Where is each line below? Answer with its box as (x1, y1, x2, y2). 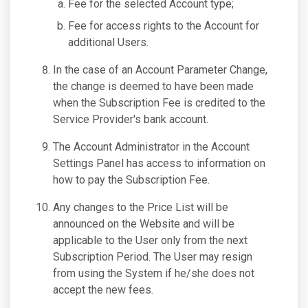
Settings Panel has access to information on (53, 157, 265, 170)
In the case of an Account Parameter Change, (53, 63, 267, 76)
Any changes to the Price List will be (53, 201, 228, 214)
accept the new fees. (53, 283, 153, 296)
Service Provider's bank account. (53, 113, 208, 126)
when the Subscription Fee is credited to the (53, 96, 265, 109)
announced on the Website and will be (53, 217, 234, 230)
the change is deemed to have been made (53, 80, 254, 93)
